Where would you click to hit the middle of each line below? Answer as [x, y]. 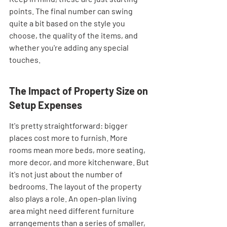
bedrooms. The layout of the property [76, 186]
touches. [25, 60]
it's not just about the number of [67, 174]
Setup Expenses [46, 105]
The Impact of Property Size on [80, 91]
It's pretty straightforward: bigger [69, 125]
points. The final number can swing [72, 11]
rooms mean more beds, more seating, [78, 150]
